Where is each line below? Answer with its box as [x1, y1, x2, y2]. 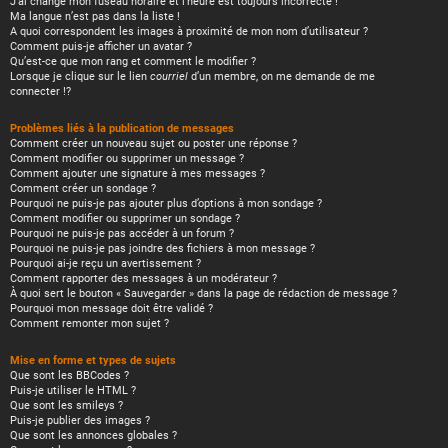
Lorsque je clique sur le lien [10, 70, 150, 83]
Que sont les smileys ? [10, 399, 123, 412]
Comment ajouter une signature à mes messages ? [10, 167, 265, 180]
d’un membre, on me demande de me [188, 70, 375, 83]
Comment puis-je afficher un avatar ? [10, 40, 192, 53]
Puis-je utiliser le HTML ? [10, 384, 136, 397]
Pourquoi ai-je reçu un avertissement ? [10, 257, 201, 270]
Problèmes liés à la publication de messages [10, 122, 234, 135]
